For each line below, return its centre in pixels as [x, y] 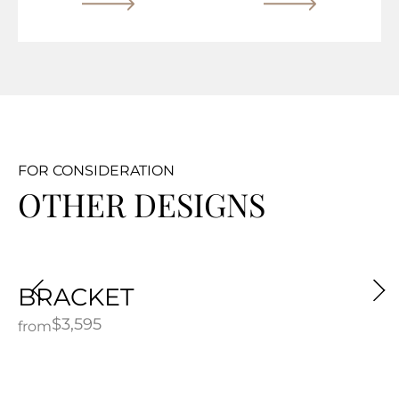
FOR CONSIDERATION [96, 170]
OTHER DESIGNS [142, 204]
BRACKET [76, 297]
